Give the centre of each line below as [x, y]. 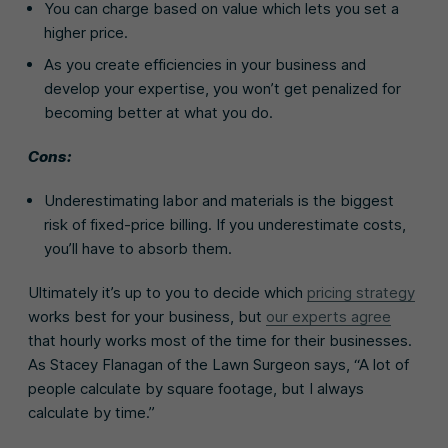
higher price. [86, 32]
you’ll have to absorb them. [138, 248]
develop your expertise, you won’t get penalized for [222, 88]
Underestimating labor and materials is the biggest [219, 200]
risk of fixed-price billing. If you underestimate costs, [225, 224]
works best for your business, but [147, 316]
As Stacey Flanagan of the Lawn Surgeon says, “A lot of [218, 364]
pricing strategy [361, 292]
